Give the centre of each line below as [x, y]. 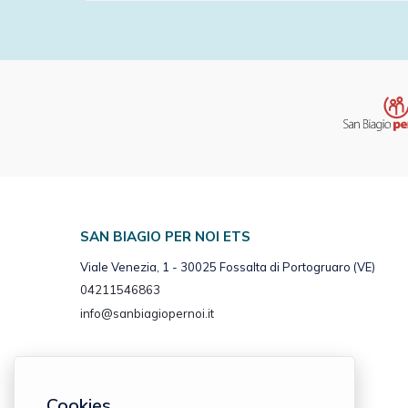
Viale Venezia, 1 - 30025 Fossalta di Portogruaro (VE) [227, 266]
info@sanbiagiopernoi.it [147, 313]
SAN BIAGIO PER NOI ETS [165, 236]
